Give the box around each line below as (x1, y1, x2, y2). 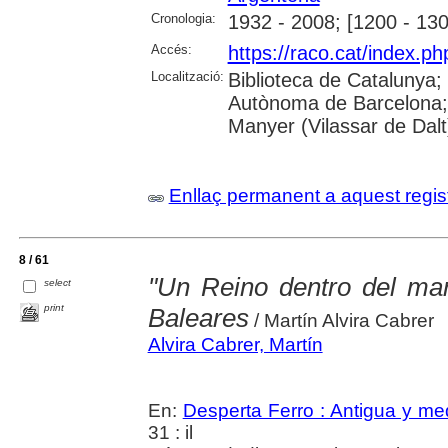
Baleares (147, 302, 249, 333)
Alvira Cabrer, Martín (147, 333, 323, 355)
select (44, 276, 72, 288)
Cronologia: (150, 10, 216, 26)
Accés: (150, 41, 192, 57)
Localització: (150, 68, 224, 84)
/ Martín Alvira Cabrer (248, 309, 434, 331)
